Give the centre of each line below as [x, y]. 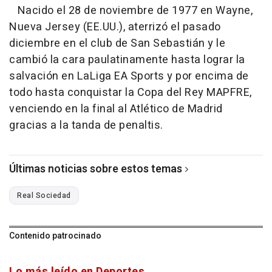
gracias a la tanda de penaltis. [86, 126]
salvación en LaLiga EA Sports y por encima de [129, 76]
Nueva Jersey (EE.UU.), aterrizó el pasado [115, 27]
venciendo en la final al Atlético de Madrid [116, 109]
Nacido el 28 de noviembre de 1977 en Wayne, [131, 11]
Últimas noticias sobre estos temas [96, 169]
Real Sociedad [44, 196]
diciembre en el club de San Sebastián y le [117, 44]
